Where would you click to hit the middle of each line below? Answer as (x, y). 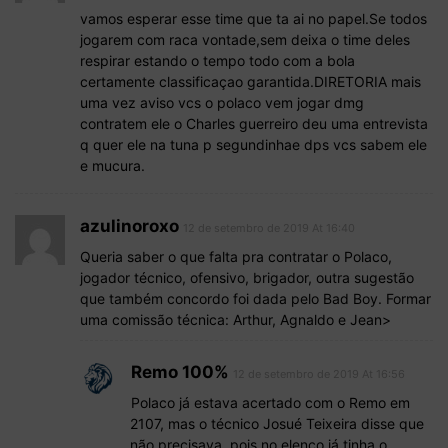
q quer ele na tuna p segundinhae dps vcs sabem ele (253, 144)
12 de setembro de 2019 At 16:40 (269, 227)
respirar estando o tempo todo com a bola (217, 60)
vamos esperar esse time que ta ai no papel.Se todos (253, 18)
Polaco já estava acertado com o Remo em (270, 402)
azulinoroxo (129, 225)
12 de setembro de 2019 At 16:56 (319, 373)
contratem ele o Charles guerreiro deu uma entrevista (254, 123)
